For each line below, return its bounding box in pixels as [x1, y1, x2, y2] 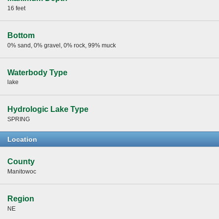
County [7, 157, 35, 166]
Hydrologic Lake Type [7, 105, 88, 114]
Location [7, 135, 37, 144]
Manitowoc [7, 168, 36, 175]
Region [7, 194, 34, 203]
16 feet [7, 4, 25, 12]
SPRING [7, 116, 30, 123]
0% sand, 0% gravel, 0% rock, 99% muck [7, 42, 116, 49]
